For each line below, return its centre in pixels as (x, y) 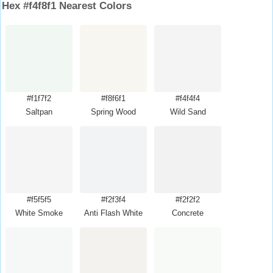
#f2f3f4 (113, 200)
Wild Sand (188, 112)
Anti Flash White (113, 213)
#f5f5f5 (39, 200)
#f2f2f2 (188, 200)
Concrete (188, 213)
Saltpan (39, 112)
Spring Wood (113, 112)
